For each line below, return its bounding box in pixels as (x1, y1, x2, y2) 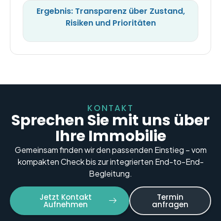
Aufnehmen (43, 199, 88, 210)
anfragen (151, 199, 188, 210)
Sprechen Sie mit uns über (11, 110, 210, 131)
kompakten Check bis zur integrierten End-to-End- (17, 156, 204, 167)
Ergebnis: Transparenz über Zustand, (36, 5, 185, 17)
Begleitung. (89, 168, 132, 179)
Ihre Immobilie (55, 125, 166, 147)
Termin (156, 191, 184, 202)
